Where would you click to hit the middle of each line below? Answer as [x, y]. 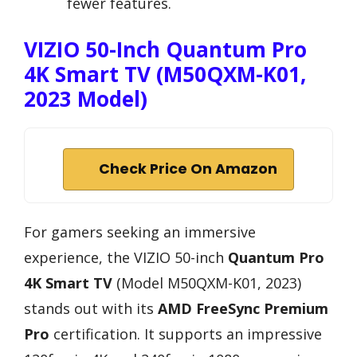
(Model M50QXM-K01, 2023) [207, 283]
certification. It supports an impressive [186, 334]
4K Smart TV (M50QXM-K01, [165, 75]
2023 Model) [86, 99]
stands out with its [91, 309]
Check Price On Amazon [188, 169]
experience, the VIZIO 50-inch [126, 258]
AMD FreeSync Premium [243, 309]
